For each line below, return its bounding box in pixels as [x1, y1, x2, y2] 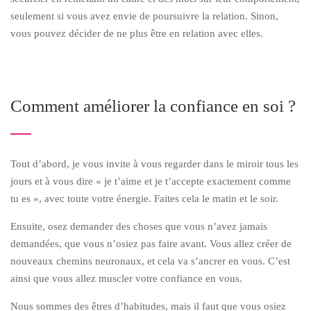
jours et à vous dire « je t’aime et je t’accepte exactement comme [10, 176, 291, 187]
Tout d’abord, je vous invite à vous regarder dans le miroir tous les [10, 158, 299, 170]
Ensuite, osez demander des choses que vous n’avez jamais [10, 221, 267, 233]
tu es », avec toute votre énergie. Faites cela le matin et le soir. [10, 193, 278, 205]
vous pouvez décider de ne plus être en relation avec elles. [10, 28, 263, 40]
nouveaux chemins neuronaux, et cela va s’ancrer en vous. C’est [10, 255, 290, 267]
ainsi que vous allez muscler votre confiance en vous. [10, 273, 242, 285]
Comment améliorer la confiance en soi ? [10, 96, 296, 116]
